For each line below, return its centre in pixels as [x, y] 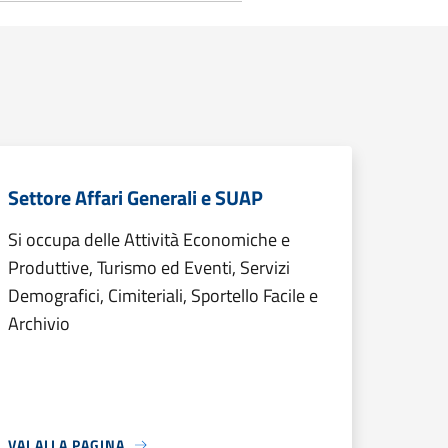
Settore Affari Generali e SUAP [135, 197]
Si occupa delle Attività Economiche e [149, 239]
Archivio [39, 323]
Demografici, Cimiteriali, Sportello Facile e [163, 295]
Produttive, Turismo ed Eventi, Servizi [149, 267]
